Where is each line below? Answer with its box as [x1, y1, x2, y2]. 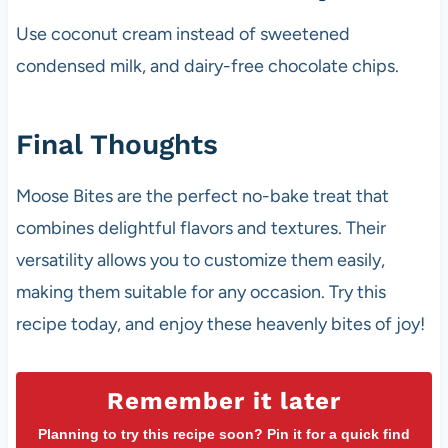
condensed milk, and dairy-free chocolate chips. [15, 54, 399, 77]
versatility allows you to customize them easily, [15, 248, 385, 271]
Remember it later [107, 386, 341, 415]
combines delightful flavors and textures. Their [15, 216, 386, 239]
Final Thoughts [15, 127, 218, 161]
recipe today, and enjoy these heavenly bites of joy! [15, 312, 425, 335]
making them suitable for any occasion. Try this [15, 280, 386, 303]
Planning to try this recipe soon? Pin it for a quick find [38, 425, 410, 442]
